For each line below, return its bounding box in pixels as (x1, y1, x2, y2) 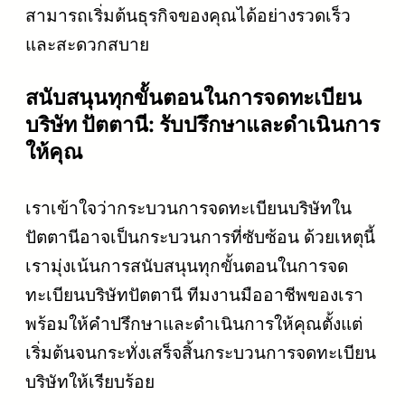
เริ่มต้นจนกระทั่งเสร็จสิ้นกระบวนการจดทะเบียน (25, 342, 376, 364)
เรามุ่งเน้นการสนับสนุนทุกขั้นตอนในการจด (25, 255, 348, 278)
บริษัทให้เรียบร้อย (25, 371, 155, 393)
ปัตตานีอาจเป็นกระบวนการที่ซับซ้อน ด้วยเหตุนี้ (25, 226, 375, 249)
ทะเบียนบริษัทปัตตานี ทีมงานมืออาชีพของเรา (25, 284, 363, 306)
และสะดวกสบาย (25, 33, 149, 55)
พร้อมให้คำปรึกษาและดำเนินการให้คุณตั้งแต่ (25, 313, 363, 335)
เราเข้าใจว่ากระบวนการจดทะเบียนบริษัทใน (25, 197, 352, 220)
